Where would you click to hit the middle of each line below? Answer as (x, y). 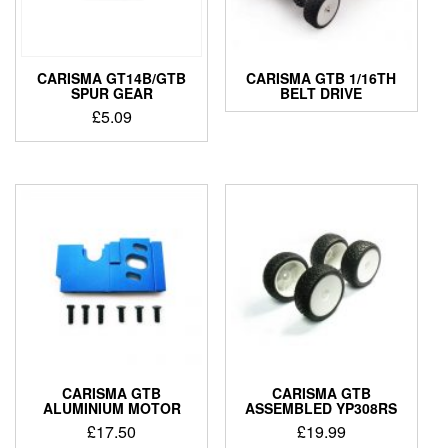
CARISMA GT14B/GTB (112, 78)
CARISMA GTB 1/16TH (321, 78)
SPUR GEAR (111, 93)
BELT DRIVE (321, 93)
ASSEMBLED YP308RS (321, 407)
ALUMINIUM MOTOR (111, 407)
